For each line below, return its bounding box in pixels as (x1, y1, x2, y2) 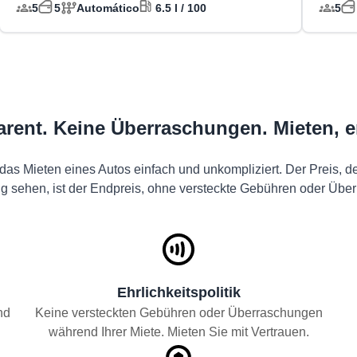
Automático (76, 2, 140, 14)
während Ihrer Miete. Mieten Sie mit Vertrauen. (48, 325, 309, 339)
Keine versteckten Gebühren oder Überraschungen (34, 306, 323, 320)
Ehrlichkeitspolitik (116, 284, 241, 300)
